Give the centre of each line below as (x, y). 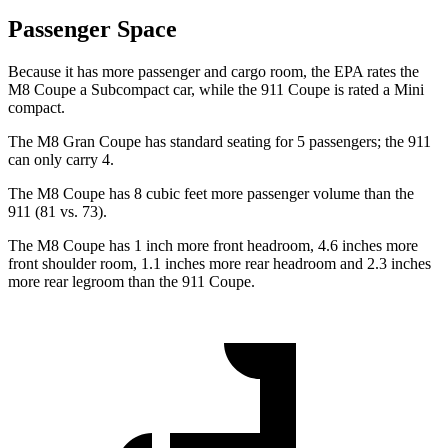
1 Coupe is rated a (335, 90)
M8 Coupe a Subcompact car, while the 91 (142, 90)
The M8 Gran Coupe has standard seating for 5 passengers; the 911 (219, 142)
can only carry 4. (61, 160)
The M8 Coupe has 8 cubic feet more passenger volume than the (211, 194)
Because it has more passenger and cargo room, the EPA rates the (213, 72)
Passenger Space (92, 29)
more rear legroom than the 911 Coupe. (131, 282)
